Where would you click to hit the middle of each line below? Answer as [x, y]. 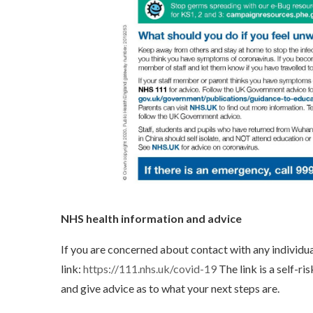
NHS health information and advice [152, 218]
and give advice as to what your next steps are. [172, 288]
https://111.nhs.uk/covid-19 [150, 269]
